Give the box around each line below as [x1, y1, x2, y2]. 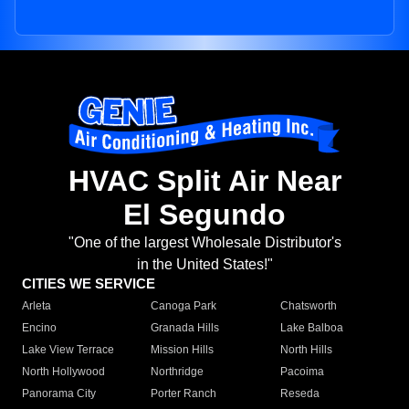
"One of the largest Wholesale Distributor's [68, 235, 341, 251]
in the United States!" [136, 257, 273, 273]
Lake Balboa [279, 321, 343, 335]
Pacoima [279, 365, 324, 379]
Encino [22, 321, 57, 335]
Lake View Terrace [22, 343, 114, 357]
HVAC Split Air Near [68, 164, 341, 198]
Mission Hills [151, 343, 215, 357]
